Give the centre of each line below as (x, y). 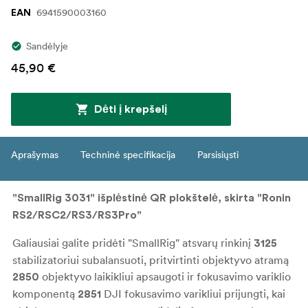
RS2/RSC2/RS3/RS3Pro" (77, 215)
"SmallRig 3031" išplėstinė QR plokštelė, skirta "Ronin (152, 198)
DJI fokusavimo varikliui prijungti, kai (193, 293)
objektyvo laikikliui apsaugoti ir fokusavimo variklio (165, 276)
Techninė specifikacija (128, 154)
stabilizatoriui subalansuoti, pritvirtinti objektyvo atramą (151, 260)
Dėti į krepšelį (131, 109)
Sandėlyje (47, 46)
